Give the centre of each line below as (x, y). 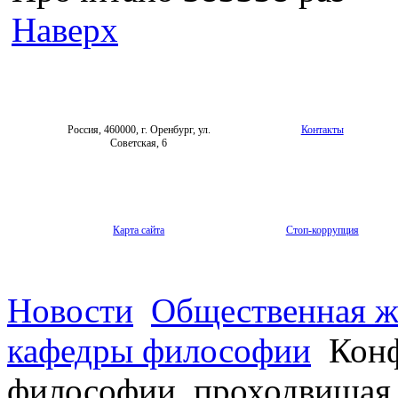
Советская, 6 (139, 143)
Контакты (322, 129)
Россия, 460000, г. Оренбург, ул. (139, 129)
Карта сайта (139, 230)
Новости (70, 310)
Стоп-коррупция (322, 230)
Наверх (65, 29)
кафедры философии (159, 350)
